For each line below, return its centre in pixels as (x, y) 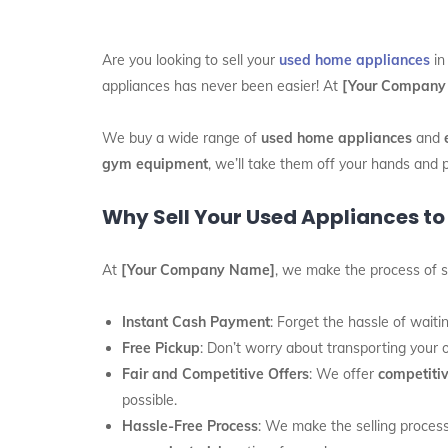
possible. (149, 400)
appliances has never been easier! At (222, 86)
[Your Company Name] (198, 270)
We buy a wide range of (181, 138)
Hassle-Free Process (190, 426)
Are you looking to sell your (188, 60)
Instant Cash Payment (196, 322)
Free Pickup (161, 348)
